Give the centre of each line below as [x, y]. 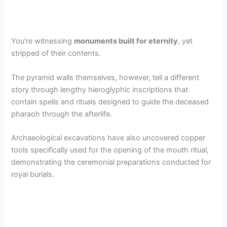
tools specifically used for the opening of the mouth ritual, [110, 150]
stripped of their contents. [56, 53]
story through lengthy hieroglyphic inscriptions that [100, 89]
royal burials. [33, 174]
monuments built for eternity [126, 41]
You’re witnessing [43, 41]
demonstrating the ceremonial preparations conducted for [111, 162]
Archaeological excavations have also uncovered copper [108, 138]
